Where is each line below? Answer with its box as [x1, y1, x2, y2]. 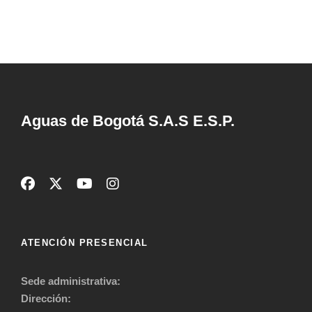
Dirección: [21, 292, 71, 305]
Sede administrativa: [21, 275, 120, 288]
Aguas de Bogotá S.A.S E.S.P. [21, 112, 235, 130]
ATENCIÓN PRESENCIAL [21, 237, 148, 249]
